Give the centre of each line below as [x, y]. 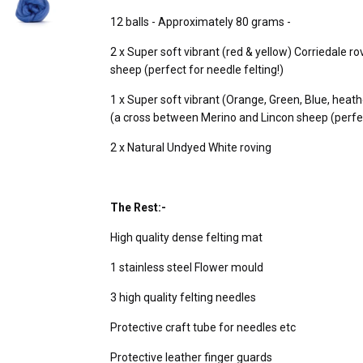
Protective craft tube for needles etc [203, 328]
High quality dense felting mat [186, 238]
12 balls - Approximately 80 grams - [201, 22]
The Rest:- [138, 208]
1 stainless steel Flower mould [188, 268]
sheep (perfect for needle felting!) [197, 70]
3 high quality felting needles [184, 298]
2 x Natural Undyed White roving [191, 148]
